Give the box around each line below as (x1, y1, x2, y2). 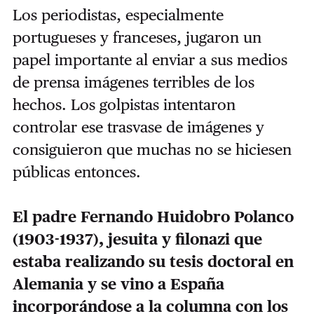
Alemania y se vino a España (12, 275, 224, 294)
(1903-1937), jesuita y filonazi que (12, 230, 262, 249)
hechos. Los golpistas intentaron (12, 95, 235, 114)
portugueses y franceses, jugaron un (12, 28, 261, 47)
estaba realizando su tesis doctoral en (12, 252, 294, 271)
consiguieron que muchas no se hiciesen (12, 140, 292, 159)
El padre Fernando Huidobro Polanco (12, 207, 294, 226)
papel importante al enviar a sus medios (12, 50, 287, 69)
